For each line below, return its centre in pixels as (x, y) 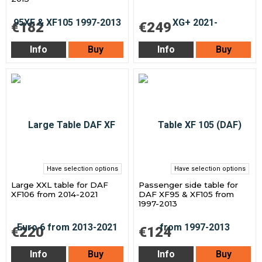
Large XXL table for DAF (60, 185)
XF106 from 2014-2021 (55, 194)
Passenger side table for (189, 185)
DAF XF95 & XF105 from (187, 194)
